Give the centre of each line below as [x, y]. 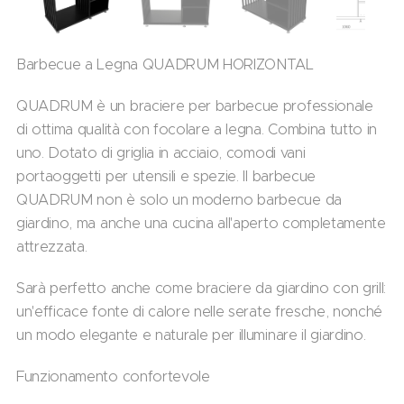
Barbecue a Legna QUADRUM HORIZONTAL [165, 64]
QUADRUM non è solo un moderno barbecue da [179, 199]
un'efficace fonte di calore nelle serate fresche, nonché [200, 311]
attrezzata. [52, 246]
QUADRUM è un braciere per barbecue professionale [195, 105]
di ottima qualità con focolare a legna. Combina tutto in [197, 129]
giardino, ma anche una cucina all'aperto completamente [201, 222]
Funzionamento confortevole [113, 376]
